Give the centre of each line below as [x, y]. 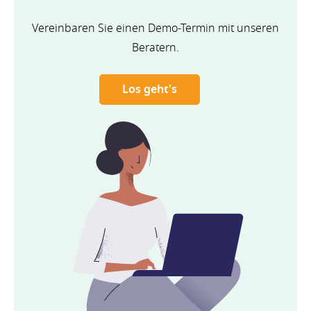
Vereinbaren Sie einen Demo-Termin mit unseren [155, 28]
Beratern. [155, 48]
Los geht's [150, 89]
